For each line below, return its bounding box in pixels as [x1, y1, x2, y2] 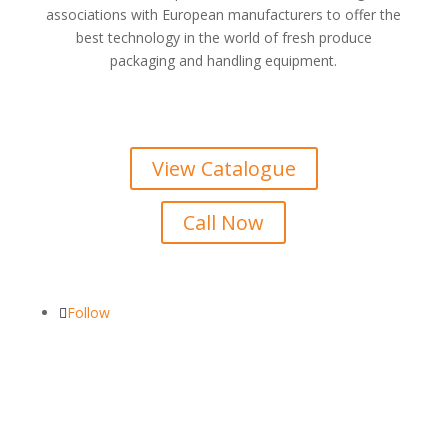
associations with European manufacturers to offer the [46, 5, 402, 24]
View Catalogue [151, 155, 296, 182]
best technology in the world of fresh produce [75, 28, 372, 47]
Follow [66, 303, 110, 322]
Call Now [183, 209, 265, 236]
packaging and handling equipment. [110, 51, 338, 70]
